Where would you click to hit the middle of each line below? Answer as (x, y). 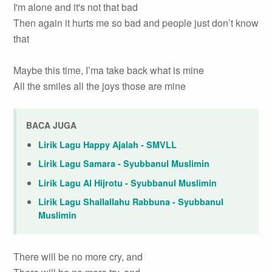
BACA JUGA (51, 125)
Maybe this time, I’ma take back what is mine (109, 70)
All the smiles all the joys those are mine (100, 86)
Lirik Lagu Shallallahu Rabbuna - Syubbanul (131, 202)
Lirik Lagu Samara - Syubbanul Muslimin (124, 164)
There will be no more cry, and (78, 257)
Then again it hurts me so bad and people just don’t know (136, 23)
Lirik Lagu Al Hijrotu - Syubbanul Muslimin (127, 182)
